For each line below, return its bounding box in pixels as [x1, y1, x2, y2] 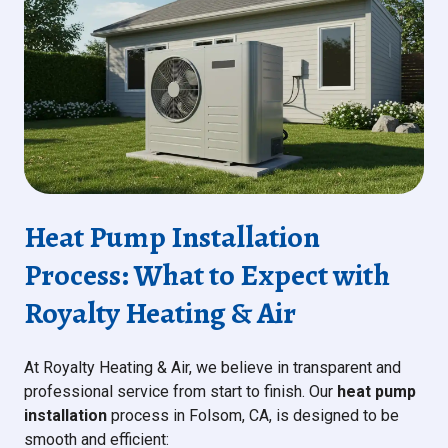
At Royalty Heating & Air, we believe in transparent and [24, 358, 401, 378]
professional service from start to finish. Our [24, 382, 337, 402]
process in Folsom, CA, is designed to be [107, 406, 399, 426]
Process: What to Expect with [24, 255, 390, 296]
